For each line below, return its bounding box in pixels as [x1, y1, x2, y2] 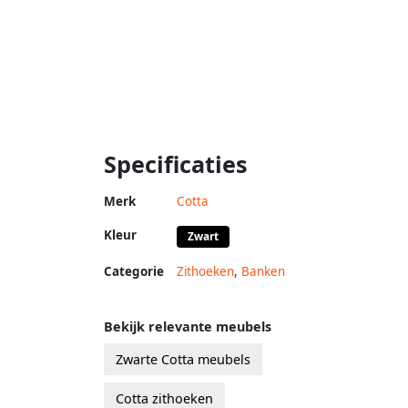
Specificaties [104, 148, 248, 179]
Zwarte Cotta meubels [116, 350, 250, 368]
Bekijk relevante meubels [104, 317, 271, 335]
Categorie [104, 262, 164, 280]
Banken [241, 262, 285, 280]
